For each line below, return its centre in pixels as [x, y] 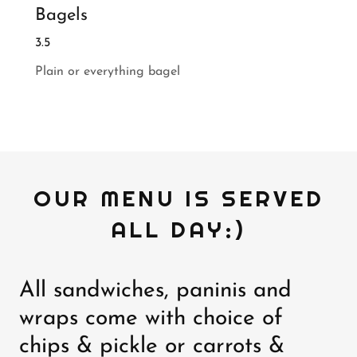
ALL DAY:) [178, 229]
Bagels [61, 16]
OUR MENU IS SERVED [178, 198]
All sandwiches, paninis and [155, 291]
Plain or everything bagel [108, 71]
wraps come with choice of [151, 319]
